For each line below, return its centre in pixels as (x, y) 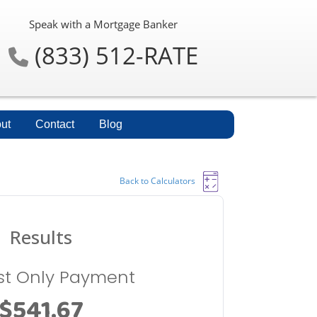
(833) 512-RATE (113, 56)
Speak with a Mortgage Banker (103, 24)
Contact (55, 124)
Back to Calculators (158, 180)
